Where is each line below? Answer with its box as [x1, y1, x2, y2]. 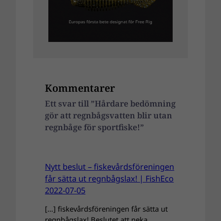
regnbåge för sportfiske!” [45, 121, 145, 133]
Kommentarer [45, 80, 115, 95]
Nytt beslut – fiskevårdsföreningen [45, 161, 175, 172]
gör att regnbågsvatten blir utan [45, 110, 173, 121]
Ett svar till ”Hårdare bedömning [45, 98, 176, 109]
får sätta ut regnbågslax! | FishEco [45, 173, 174, 184]
